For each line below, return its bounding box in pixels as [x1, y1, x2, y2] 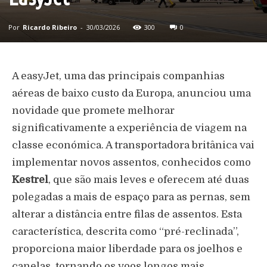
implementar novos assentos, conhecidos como [12, 156, 251, 168]
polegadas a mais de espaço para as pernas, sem [12, 191, 250, 203]
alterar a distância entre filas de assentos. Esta [12, 208, 242, 220]
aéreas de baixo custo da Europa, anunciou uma [12, 87, 251, 99]
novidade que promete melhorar [12, 104, 175, 116]
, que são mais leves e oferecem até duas [48, 173, 249, 185]
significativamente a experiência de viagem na [12, 122, 247, 133]
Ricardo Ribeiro [23, 22, 77, 32]
